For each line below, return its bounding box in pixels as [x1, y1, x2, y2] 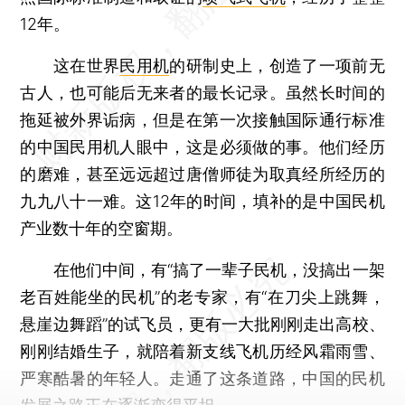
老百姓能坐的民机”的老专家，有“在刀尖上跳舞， [20, 287, 385, 306]
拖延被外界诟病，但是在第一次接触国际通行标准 [20, 109, 385, 129]
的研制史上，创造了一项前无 [169, 55, 385, 75]
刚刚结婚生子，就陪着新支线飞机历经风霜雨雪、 [20, 341, 385, 361]
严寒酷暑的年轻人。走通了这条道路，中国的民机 [20, 368, 385, 388]
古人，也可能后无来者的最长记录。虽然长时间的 [20, 82, 385, 102]
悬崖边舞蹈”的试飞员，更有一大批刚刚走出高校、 [20, 314, 385, 334]
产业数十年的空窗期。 [20, 218, 184, 238]
